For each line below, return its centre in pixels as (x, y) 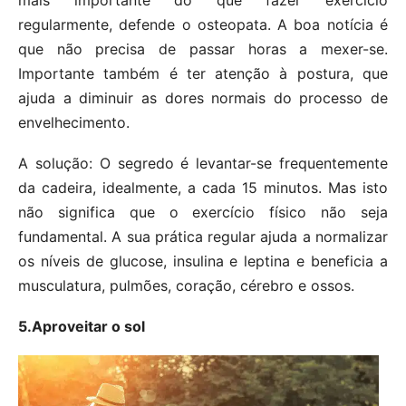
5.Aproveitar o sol (82, 326)
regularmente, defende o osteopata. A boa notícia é (203, 24)
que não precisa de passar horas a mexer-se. (203, 48)
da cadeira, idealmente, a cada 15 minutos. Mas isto (203, 187)
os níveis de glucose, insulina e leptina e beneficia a (203, 261)
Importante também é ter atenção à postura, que (203, 73)
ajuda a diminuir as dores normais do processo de (203, 97)
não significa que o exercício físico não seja (203, 212)
